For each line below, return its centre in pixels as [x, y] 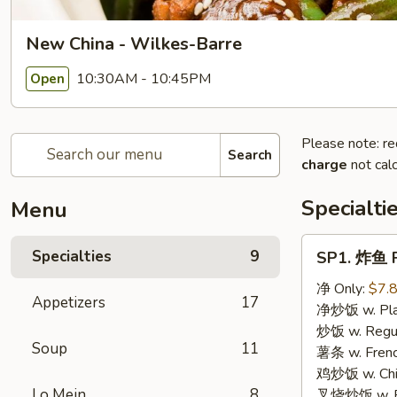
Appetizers [69, 303]
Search [250, 155]
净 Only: [343, 289]
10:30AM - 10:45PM [142, 78]
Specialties [72, 257]
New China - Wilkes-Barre [134, 44]
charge [324, 165]
